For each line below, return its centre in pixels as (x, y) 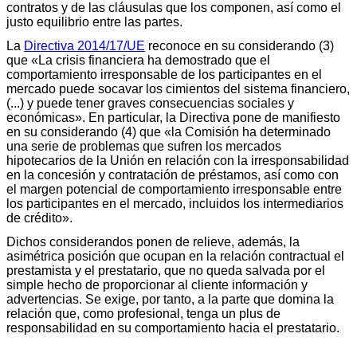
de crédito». (39, 218)
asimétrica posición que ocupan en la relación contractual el (175, 256)
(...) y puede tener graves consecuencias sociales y (150, 103)
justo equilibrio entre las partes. (94, 22)
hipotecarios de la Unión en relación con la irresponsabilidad (178, 160)
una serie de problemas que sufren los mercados (144, 146)
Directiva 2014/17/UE (84, 45)
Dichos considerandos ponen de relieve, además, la (153, 241)
